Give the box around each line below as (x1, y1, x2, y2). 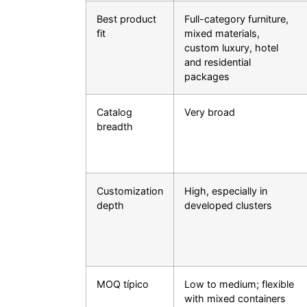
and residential (184, 56, 251, 69)
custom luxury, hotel (184, 42, 278, 54)
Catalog (97, 106, 132, 119)
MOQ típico (97, 278, 149, 291)
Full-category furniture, (184, 13, 288, 25)
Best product (97, 13, 156, 25)
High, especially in (184, 185, 267, 197)
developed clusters (184, 199, 272, 212)
